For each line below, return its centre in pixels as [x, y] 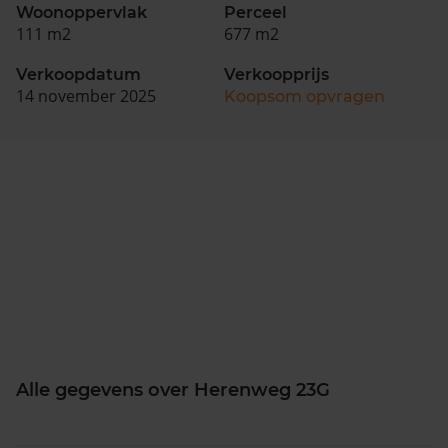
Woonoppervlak [81, 12]
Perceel [255, 12]
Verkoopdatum [78, 74]
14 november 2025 [86, 95]
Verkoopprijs [276, 74]
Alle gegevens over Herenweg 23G [173, 389]
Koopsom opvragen [304, 96]
